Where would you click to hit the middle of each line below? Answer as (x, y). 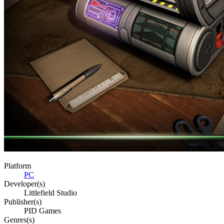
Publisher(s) (23, 202)
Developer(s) (24, 184)
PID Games (42, 211)
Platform (17, 166)
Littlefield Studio (50, 193)
